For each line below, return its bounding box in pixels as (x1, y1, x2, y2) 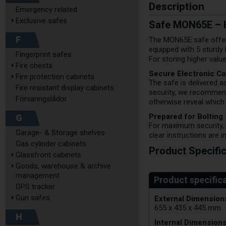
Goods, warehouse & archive (16, 161, 111, 171)
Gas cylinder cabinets (16, 139, 86, 148)
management (16, 171, 60, 180)
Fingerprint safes (16, 50, 72, 59)
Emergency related (16, 5, 77, 14)
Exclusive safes (16, 16, 67, 25)
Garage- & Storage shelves (16, 128, 105, 137)
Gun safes (16, 193, 50, 202)
